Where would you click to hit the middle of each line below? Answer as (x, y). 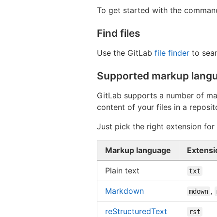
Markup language (138, 150)
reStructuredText (136, 211)
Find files (118, 33)
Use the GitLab (126, 53)
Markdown (124, 191)
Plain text (122, 170)
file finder (172, 53)
